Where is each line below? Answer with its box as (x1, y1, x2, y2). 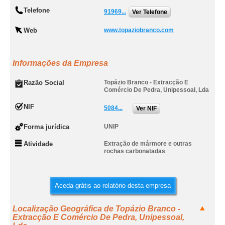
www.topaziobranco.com (104, 27, 174, 34)
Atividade (24, 140, 53, 148)
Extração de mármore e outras (104, 140, 192, 147)
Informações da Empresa (13, 59, 108, 67)
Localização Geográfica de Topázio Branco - (13, 204, 180, 213)
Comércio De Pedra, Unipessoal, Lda (104, 86, 209, 93)
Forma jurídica (24, 123, 69, 131)
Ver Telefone (132, 9, 167, 16)
